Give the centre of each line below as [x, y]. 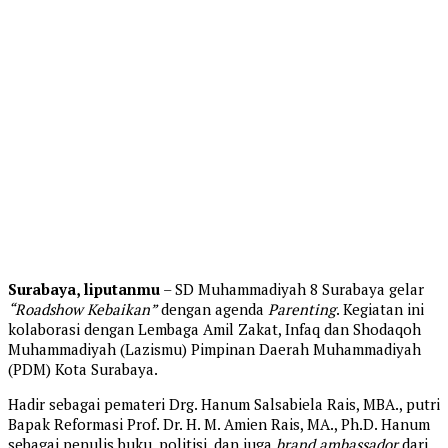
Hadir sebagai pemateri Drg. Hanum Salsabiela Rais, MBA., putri [224, 404]
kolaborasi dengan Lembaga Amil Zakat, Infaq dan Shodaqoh [214, 329]
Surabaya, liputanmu [84, 289]
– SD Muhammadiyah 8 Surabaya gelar [292, 289]
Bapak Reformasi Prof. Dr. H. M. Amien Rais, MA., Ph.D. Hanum [219, 424]
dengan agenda [212, 309]
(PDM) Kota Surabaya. [83, 369]
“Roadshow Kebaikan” [82, 309]
